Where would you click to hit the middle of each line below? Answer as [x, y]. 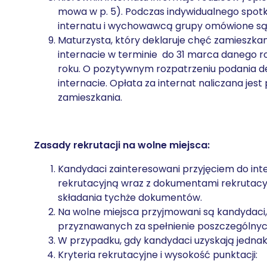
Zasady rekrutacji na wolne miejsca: [122, 145]
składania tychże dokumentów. [130, 198]
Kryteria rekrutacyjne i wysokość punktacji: [158, 255]
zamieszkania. [90, 97]
